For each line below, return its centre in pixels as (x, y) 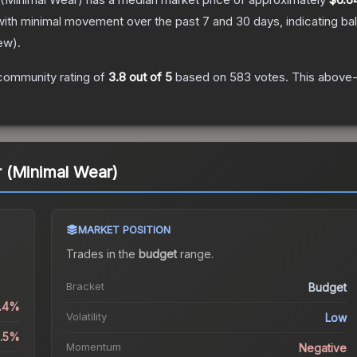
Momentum (93, 347)
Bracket (85, 286)
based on (201, 77)
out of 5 (149, 77)
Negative (323, 348)
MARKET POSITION (124, 230)
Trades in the (102, 254)
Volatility (86, 317)
